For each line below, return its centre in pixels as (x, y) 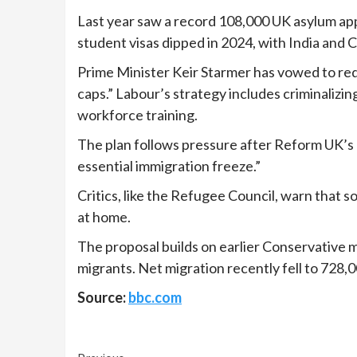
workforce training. (137, 114)
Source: (103, 297)
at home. (104, 216)
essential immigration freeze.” (169, 165)
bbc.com (155, 297)
